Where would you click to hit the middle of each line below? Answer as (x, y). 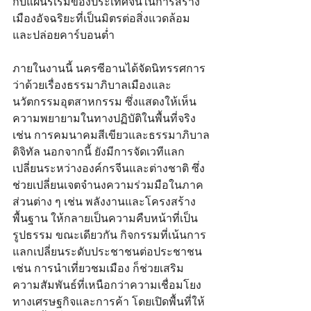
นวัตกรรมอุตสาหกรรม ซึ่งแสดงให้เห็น (104, 101)
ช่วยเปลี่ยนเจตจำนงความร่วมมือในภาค (108, 185)
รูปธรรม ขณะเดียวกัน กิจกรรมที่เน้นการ (109, 235)
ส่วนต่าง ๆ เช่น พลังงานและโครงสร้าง (104, 201)
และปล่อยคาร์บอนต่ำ (64, 35)
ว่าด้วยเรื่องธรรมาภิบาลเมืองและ (92, 85)
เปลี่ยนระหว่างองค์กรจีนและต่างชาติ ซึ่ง (109, 168)
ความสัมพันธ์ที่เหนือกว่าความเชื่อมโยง (107, 285)
